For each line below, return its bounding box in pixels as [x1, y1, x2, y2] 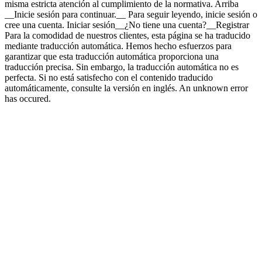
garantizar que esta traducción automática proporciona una [5, 51, 219, 61]
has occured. [5, 94, 51, 104]
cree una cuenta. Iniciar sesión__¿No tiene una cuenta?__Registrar [5, 20, 249, 30]
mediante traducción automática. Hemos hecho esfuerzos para [5, 41, 232, 51]
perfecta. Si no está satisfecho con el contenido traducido [5, 73, 213, 82]
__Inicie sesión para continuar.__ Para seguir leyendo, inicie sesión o [5, 9, 257, 19]
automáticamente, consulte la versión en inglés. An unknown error [5, 83, 248, 93]
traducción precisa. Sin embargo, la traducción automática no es [5, 62, 239, 72]
